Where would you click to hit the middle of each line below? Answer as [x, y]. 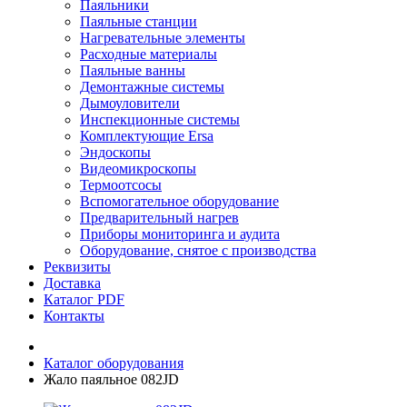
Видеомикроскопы [138, 169]
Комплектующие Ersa [147, 136]
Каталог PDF [84, 299]
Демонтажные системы [152, 87]
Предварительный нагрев [159, 218]
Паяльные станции [139, 21]
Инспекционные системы [160, 119]
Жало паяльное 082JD [111, 379]
